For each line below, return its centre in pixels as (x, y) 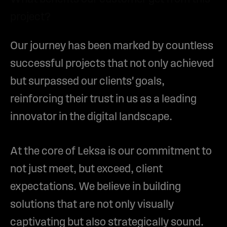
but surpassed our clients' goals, (87, 82)
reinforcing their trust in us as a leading (103, 100)
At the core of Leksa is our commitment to (111, 152)
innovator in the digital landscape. (91, 118)
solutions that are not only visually (92, 205)
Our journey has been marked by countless (112, 47)
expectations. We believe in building (96, 187)
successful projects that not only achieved (112, 64)
